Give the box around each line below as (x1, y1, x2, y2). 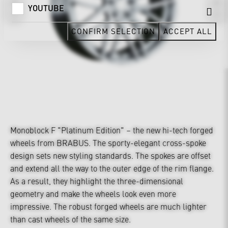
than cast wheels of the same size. (10, 213, 131, 224)
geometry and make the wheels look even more (10, 188, 176, 199)
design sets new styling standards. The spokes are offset (10, 150, 211, 161)
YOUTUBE (28, 2, 64, 14)
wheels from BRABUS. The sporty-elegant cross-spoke (10, 137, 206, 148)
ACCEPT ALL (163, 25, 212, 36)
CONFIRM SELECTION (71, 25, 156, 36)
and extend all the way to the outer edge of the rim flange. (10, 162, 214, 174)
